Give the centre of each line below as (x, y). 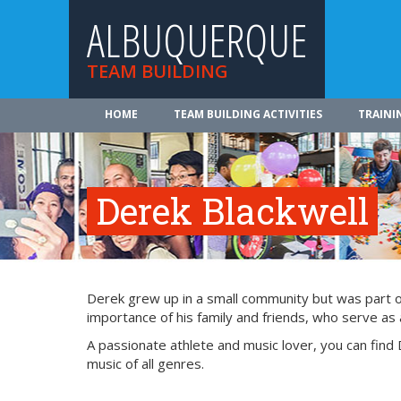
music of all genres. (145, 363)
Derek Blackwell (232, 211)
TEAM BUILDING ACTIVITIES (248, 114)
